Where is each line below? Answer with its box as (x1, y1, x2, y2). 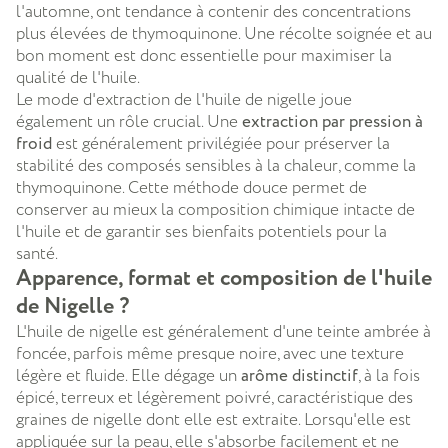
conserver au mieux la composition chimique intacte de (16, 198, 415, 221)
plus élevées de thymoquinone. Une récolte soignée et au (16, 22, 432, 45)
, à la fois (358, 364, 420, 387)
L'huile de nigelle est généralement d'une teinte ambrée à (16, 320, 431, 343)
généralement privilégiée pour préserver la (82, 132, 390, 155)
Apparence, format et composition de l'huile (16, 263, 432, 294)
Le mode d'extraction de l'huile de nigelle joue (16, 88, 352, 111)
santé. (16, 242, 58, 265)
